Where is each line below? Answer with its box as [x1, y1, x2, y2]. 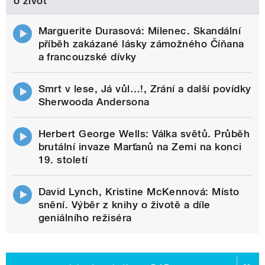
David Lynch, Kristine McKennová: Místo [38, 185, 240, 198]
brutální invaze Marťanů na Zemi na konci [38, 140, 242, 153]
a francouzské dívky [38, 50, 137, 63]
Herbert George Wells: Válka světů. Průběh [38, 127, 250, 140]
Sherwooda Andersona [38, 95, 150, 108]
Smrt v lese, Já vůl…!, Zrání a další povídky [38, 82, 251, 95]
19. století [38, 153, 88, 166]
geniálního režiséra [38, 211, 132, 224]
